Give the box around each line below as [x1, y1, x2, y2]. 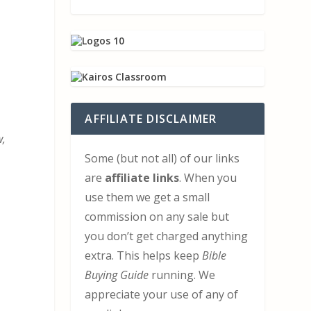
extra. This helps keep [85, 248, 203, 264]
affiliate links [102, 170, 180, 186]
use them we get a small [85, 190, 210, 205]
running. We [149, 267, 216, 283]
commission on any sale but [85, 209, 230, 225]
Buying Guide [85, 267, 149, 283]
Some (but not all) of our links [85, 151, 240, 167]
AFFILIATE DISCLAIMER [85, 111, 217, 127]
